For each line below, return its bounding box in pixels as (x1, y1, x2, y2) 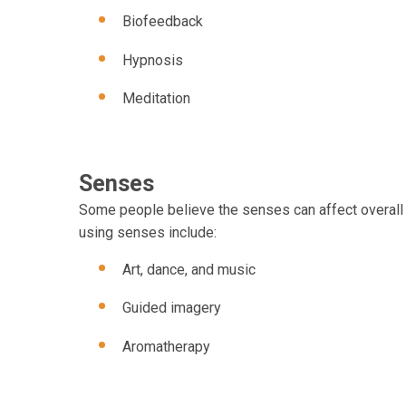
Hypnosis (122, 51, 183, 69)
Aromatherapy (122, 337, 210, 355)
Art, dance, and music (122, 260, 256, 278)
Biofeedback (122, 12, 203, 30)
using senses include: (79, 223, 217, 241)
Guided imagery (122, 299, 221, 317)
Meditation (122, 90, 190, 108)
